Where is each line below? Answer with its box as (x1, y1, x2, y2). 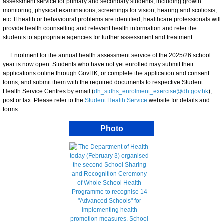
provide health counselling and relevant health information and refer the (3, 24, 197, 32)
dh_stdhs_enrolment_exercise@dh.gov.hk (94, 87, 208, 95)
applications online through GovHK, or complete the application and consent (3, 69, 209, 77)
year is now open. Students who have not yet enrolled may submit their (3, 60, 194, 68)
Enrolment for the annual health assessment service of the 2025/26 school (3, 51, 211, 59)
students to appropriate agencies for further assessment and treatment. (3, 33, 194, 41)
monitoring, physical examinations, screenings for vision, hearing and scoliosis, (3, 6, 217, 14)
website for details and (147, 96, 210, 104)
